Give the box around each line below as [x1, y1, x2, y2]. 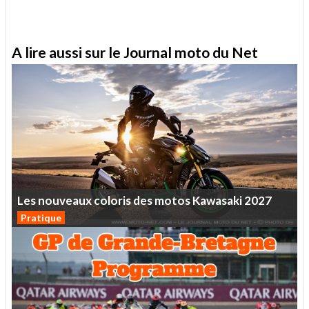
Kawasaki [192, 192, 242, 208]
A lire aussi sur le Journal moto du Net [12, 43, 258, 61]
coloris [94, 192, 131, 208]
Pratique [21, 211, 61, 223]
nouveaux [38, 192, 92, 208]
